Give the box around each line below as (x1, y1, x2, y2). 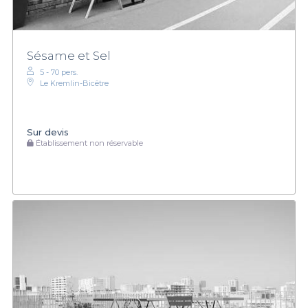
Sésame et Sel (27, 48, 111, 63)
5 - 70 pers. (40, 67, 78, 77)
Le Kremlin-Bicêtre (40, 78, 109, 88)
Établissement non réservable (34, 138, 143, 148)
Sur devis (27, 126, 69, 137)
